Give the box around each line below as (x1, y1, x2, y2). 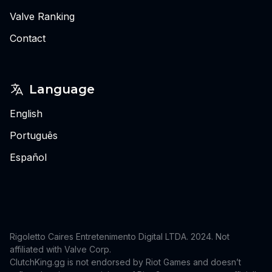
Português (10, 129, 58, 142)
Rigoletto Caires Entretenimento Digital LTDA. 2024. (10, 231, 216, 242)
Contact (10, 32, 46, 45)
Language (29, 82, 95, 97)
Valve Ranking (10, 10, 75, 23)
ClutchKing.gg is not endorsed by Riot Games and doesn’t (10, 257, 241, 268)
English (10, 107, 42, 120)
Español (10, 151, 47, 164)
